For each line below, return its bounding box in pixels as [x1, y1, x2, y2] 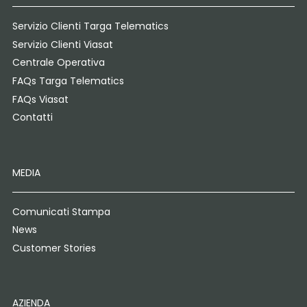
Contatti [12, 110, 53, 125]
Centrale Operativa [12, 56, 105, 70]
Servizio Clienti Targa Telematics [12, 19, 169, 34]
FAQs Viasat [12, 92, 69, 106]
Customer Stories [12, 241, 96, 255]
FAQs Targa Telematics [12, 74, 124, 88]
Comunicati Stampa [12, 204, 110, 219]
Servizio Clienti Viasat [12, 37, 113, 51]
